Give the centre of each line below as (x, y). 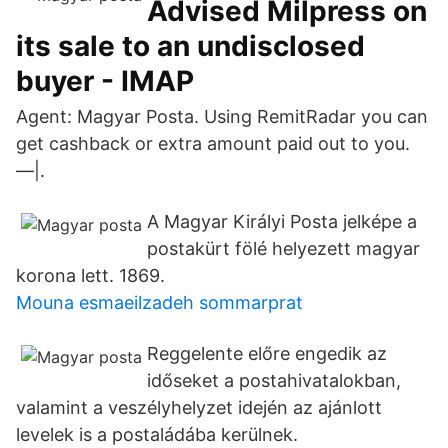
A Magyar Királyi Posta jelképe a (282, 221)
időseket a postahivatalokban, (274, 380)
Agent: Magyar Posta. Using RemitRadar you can (222, 116)
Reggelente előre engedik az (267, 353)
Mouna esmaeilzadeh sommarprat (159, 302)
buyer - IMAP (105, 81)
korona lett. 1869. (90, 275)
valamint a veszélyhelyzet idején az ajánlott (199, 407)
